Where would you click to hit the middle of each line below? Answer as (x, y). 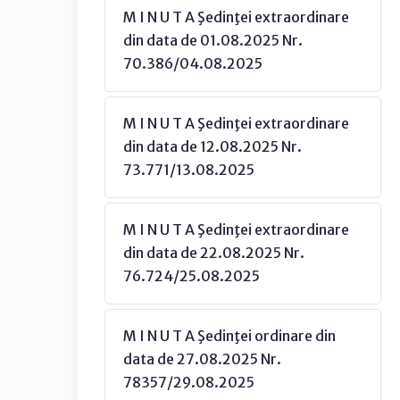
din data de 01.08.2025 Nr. (213, 40)
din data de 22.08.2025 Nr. (214, 253)
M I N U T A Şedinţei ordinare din (229, 336)
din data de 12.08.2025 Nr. (212, 146)
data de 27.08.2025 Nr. (202, 359)
